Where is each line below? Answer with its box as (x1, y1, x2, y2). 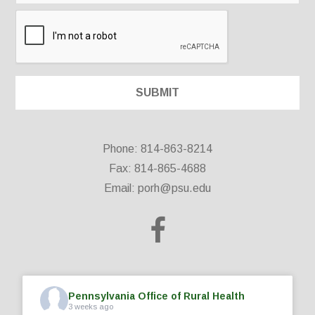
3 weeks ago (68, 302, 114, 311)
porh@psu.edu (138, 181, 211, 194)
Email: (104, 181, 138, 194)
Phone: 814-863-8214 (103, 142, 212, 155)
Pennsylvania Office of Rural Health (68, 290, 245, 302)
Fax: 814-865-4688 (109, 162, 206, 174)
